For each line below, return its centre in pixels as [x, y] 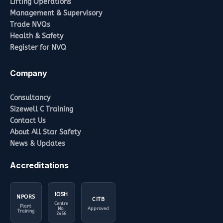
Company [29, 73]
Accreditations [39, 165]
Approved [99, 208]
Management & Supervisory [56, 13]
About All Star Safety [45, 132]
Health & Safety [37, 36]
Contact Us [28, 120]
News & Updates [38, 143]
